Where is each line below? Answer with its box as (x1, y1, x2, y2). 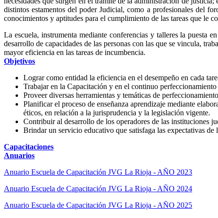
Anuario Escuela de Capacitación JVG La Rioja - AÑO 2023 (4, 167, 192, 176)
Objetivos (4, 56, 35, 65)
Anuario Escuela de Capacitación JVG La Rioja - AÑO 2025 (4, 200, 192, 209)
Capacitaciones (4, 142, 54, 151)
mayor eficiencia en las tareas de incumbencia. (4, 48, 145, 56)
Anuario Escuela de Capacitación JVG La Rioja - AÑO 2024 (4, 184, 192, 193)
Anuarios (4, 151, 35, 160)
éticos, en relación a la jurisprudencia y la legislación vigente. (23, 108, 210, 117)
